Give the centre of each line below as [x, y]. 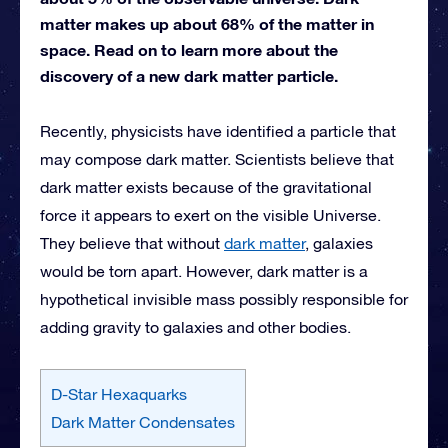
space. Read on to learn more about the [189, 49]
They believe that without [132, 242]
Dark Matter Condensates [143, 421]
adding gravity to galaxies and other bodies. [195, 326]
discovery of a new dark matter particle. [189, 75]
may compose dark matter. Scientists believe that [217, 158]
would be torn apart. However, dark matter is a [204, 270]
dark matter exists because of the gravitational [206, 186]
